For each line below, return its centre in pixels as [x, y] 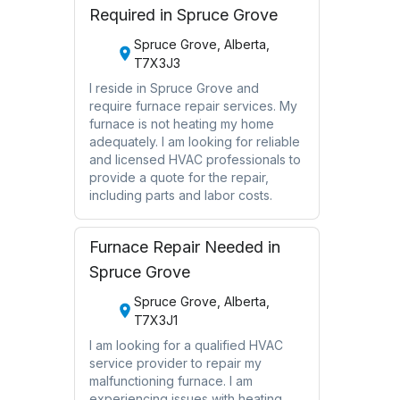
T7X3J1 [155, 320]
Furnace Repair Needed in [184, 246]
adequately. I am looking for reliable [194, 141]
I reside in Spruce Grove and [174, 87]
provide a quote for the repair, [179, 177]
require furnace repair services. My [193, 105]
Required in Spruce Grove [183, 14]
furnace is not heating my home [181, 123]
